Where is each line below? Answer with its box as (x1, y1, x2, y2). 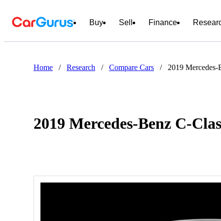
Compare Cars (109, 63, 154, 72)
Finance (148, 18, 177, 27)
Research (67, 63, 95, 72)
